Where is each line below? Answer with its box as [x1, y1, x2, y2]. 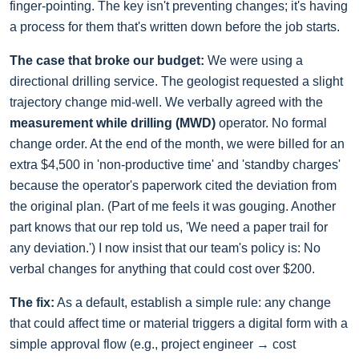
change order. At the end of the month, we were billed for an [10, 137, 345, 151]
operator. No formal [216, 116, 327, 131]
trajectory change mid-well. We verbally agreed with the [10, 95, 323, 110]
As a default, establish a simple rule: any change [54, 296, 331, 310]
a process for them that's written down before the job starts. [10, 20, 340, 34]
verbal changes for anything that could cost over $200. [10, 262, 315, 276]
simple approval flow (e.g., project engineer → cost [10, 337, 296, 352]
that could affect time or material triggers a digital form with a [10, 317, 348, 331]
